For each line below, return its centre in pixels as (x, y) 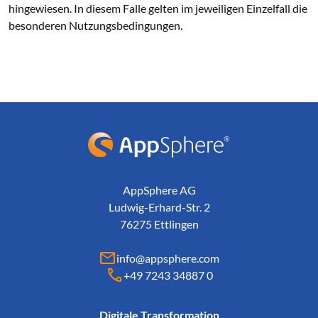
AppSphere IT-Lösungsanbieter (234, 138)
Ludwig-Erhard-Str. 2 (159, 207)
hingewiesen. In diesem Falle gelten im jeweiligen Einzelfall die (158, 8)
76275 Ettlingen (159, 224)
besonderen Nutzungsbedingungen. (95, 25)
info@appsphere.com (168, 258)
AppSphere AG (159, 190)
